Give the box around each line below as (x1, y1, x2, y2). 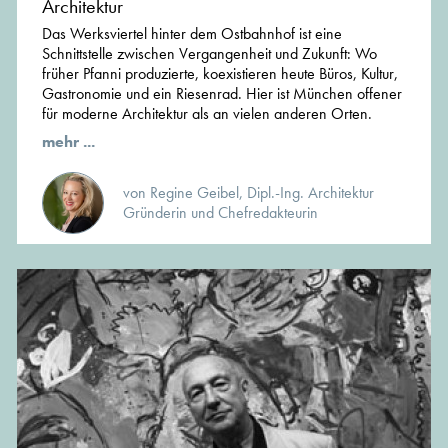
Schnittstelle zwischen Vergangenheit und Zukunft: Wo (42, 43, 377, 65)
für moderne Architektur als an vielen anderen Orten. (42, 103, 372, 125)
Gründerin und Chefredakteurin (123, 202, 318, 224)
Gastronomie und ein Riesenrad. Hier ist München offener (42, 83, 402, 105)
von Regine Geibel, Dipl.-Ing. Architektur (123, 182, 374, 204)
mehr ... (42, 131, 95, 153)
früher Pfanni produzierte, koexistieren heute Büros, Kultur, (42, 63, 398, 85)
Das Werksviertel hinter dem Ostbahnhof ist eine (42, 23, 342, 45)
